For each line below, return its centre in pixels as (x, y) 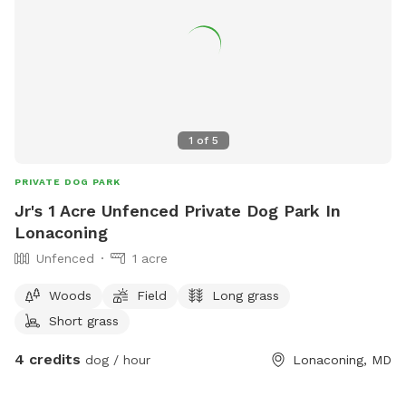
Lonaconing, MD (342, 359)
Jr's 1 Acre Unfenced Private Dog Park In (178, 210)
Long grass (246, 295)
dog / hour (116, 359)
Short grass (84, 320)
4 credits (48, 359)
